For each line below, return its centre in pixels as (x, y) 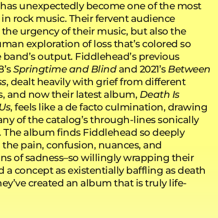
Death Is (159, 94)
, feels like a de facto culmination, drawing (109, 107)
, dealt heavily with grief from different (96, 82)
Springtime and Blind (65, 69)
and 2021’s (142, 69)
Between (189, 69)
